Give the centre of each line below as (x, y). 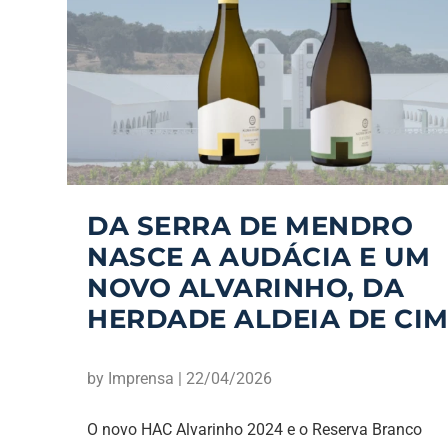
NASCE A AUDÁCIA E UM (259, 256)
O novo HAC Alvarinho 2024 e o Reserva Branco (255, 429)
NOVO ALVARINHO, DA (246, 287)
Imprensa (141, 378)
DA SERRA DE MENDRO (250, 225)
